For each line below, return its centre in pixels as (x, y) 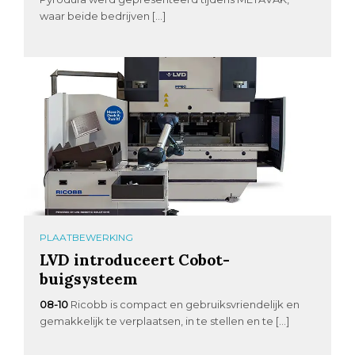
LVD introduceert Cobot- (135, 260)
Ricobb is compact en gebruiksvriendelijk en (185, 305)
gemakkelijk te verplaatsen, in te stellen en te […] (165, 321)
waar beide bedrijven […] (103, 15)
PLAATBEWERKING (87, 238)
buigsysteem (89, 279)
